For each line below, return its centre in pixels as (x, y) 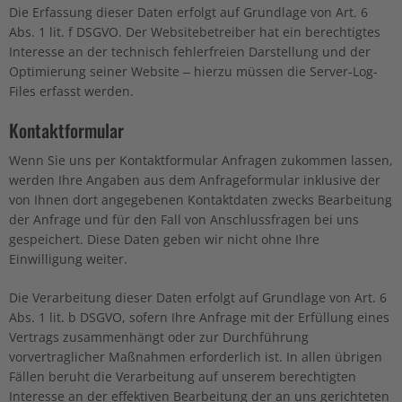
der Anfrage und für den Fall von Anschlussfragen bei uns (184, 219)
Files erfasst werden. (71, 91)
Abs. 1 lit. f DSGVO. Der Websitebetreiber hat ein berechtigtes (195, 31)
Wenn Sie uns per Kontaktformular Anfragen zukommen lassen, (201, 160)
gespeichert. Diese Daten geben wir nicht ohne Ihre (164, 239)
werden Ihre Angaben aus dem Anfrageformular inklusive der (195, 179)
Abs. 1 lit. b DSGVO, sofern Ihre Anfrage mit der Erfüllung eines (199, 317)
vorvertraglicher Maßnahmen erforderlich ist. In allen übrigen (196, 356)
